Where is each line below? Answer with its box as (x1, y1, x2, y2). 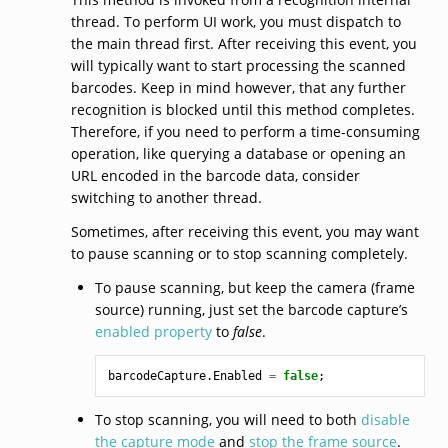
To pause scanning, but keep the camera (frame (94, 277, 415, 297)
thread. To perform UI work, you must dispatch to (70, 11, 401, 31)
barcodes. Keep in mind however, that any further (70, 77, 406, 97)
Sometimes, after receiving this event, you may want (70, 221, 419, 241)
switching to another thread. (70, 187, 262, 207)
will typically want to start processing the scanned (70, 55, 406, 75)
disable (360, 409, 410, 429)
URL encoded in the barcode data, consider (70, 165, 360, 185)
